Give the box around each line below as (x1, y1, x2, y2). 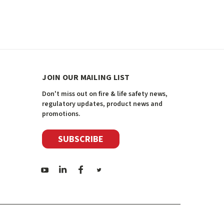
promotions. (42, 108, 81, 119)
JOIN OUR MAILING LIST (42, 71, 130, 83)
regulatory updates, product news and (42, 98, 163, 109)
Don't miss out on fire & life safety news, (42, 88, 168, 99)
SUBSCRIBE (58, 132, 104, 145)
